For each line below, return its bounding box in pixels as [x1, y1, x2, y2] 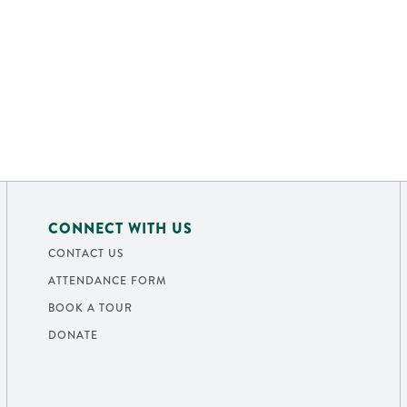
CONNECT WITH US [47, 218, 193, 240]
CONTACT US [47, 245, 124, 263]
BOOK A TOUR [47, 300, 133, 317]
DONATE [47, 327, 98, 344]
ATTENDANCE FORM [47, 273, 166, 290]
